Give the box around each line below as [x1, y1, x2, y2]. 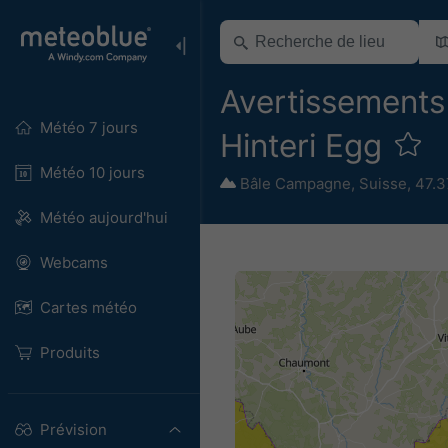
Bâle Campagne [240, 173, 351, 193]
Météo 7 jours [39, 118, 138, 137]
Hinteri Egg [220, 125, 391, 165]
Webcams [39, 253, 108, 272]
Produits [39, 343, 100, 362]
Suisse [359, 173, 407, 193]
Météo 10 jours [39, 163, 145, 182]
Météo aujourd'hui [39, 208, 168, 227]
